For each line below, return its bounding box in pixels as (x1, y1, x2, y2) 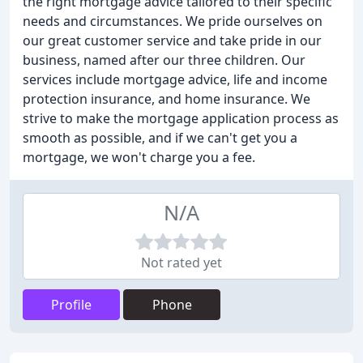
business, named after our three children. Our (23, 51, 305, 69)
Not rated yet (141, 254, 222, 271)
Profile (51, 296, 92, 314)
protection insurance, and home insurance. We (23, 90, 310, 108)
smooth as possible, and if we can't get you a (23, 129, 297, 147)
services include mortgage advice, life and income (23, 70, 327, 88)
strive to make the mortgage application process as (23, 109, 339, 127)
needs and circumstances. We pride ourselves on (23, 12, 322, 30)
